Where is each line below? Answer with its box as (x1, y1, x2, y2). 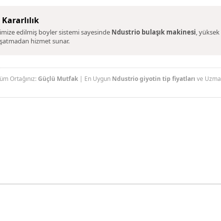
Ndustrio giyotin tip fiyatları (112, 74, 196, 83)
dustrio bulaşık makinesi (116, 28, 196, 37)
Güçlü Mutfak (38, 74, 78, 83)
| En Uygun (78, 74, 112, 83)
